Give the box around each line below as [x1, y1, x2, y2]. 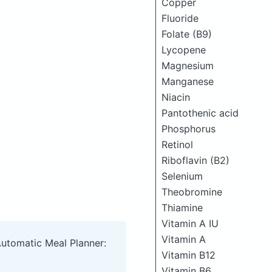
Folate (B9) [161, 28, 212, 40]
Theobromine [161, 186, 222, 198]
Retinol [161, 138, 193, 151]
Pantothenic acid [161, 107, 239, 119]
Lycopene [161, 44, 206, 56]
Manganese [161, 75, 214, 87]
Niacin [161, 91, 190, 103]
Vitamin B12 [161, 249, 216, 261]
